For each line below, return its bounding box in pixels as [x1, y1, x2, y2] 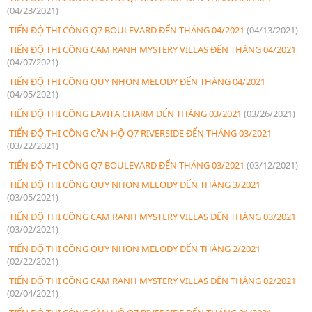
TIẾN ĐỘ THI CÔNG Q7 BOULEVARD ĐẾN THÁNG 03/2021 [7, 158, 247, 171]
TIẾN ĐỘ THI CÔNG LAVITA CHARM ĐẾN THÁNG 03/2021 [7, 107, 244, 120]
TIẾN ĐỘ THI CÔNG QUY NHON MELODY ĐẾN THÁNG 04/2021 [7, 75, 265, 88]
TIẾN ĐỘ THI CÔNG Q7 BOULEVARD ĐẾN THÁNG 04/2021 [7, 23, 247, 36]
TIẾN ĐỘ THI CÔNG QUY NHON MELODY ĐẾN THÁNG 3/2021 [7, 178, 260, 191]
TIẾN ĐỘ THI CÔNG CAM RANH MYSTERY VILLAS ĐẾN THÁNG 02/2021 [7, 274, 296, 287]
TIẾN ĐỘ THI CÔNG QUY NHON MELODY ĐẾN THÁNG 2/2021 [7, 242, 260, 255]
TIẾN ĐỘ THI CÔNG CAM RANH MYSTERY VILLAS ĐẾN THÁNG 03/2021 [7, 210, 296, 223]
